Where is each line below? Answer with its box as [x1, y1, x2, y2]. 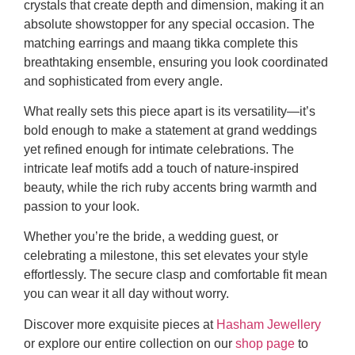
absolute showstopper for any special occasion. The [24, 17, 315, 31]
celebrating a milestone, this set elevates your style [24, 249, 308, 263]
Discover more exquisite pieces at [24, 317, 216, 331]
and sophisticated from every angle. [24, 74, 223, 88]
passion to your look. [24, 199, 139, 213]
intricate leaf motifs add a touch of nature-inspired [24, 161, 299, 175]
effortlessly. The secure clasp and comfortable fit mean [24, 268, 327, 282]
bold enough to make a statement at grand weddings [24, 123, 317, 137]
